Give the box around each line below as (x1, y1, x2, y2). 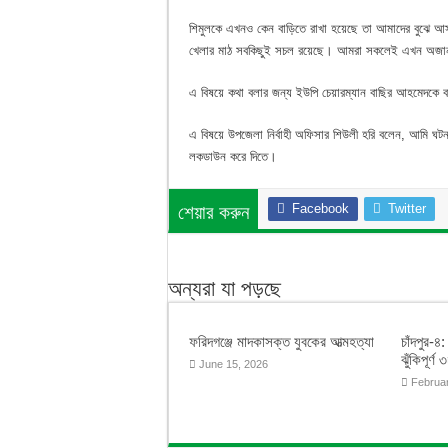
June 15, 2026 (199, 357, 268, 370)
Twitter (388, 200, 426, 216)
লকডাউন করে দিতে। (189, 148, 277, 164)
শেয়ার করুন (178, 201, 249, 223)
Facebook (292, 200, 349, 216)
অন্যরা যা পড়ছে (168, 275, 281, 301)
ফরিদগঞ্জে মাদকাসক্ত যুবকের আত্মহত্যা (189, 332, 374, 350)
